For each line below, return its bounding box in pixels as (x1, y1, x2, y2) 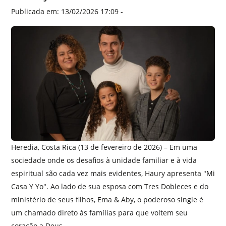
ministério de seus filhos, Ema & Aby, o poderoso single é (11, 195, 203, 205)
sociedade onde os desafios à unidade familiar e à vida (11, 155, 197, 165)
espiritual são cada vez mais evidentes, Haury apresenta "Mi (11, 168, 215, 179)
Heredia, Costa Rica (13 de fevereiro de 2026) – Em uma (11, 142, 197, 152)
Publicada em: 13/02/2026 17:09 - (11, 7, 123, 17)
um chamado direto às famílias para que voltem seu (11, 208, 188, 218)
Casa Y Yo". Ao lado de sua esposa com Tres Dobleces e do (11, 182, 208, 192)
